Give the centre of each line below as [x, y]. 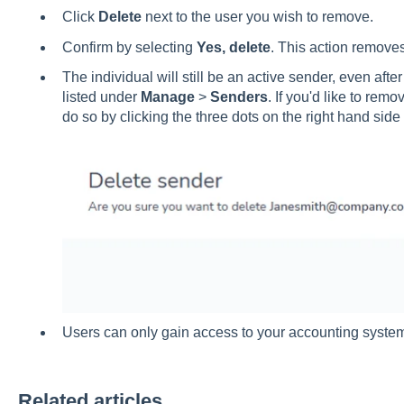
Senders [239, 96]
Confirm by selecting [129, 47]
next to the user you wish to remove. [257, 17]
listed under [101, 96]
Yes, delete [233, 47]
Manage [167, 96]
